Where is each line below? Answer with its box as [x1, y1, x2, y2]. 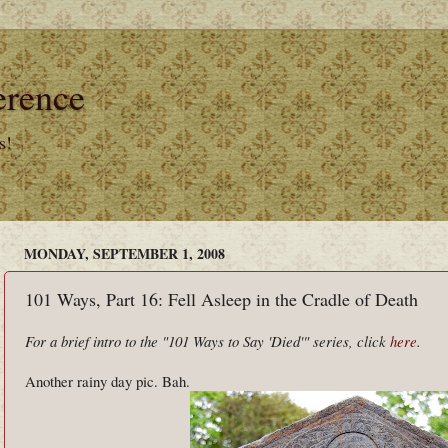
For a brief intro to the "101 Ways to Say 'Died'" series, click [25, 331, 390, 351]
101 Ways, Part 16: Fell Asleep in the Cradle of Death [25, 286, 418, 311]
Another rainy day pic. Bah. [25, 371, 190, 391]
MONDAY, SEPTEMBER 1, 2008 [24, 242, 225, 264]
